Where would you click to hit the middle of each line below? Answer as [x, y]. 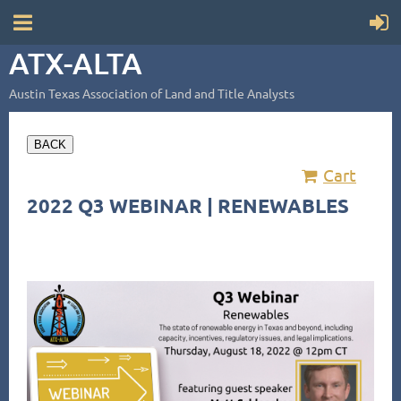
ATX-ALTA [76, 62]
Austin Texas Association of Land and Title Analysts [152, 93]
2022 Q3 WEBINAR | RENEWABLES [188, 205]
